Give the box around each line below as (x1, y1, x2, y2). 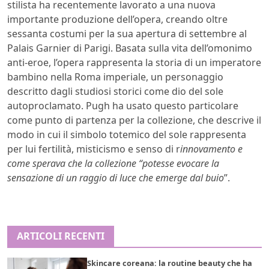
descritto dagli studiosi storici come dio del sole (7, 84, 223, 98)
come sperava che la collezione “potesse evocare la (7, 156, 219, 170)
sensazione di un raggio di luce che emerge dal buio (7, 171, 224, 184)
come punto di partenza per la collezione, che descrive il (7, 113, 261, 127)
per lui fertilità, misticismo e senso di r (7, 142, 180, 156)
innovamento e (180, 142, 243, 156)
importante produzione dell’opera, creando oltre (7, 12, 228, 26)
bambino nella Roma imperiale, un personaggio (7, 70, 223, 83)
